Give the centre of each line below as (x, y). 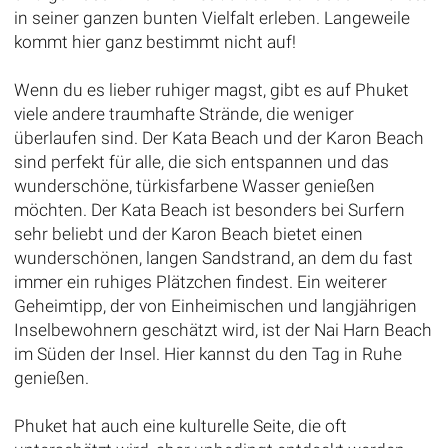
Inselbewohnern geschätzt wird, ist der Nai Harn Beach (222, 329)
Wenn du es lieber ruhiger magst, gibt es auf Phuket (211, 89)
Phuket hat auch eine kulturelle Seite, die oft (180, 425)
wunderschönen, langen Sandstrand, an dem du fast (213, 257)
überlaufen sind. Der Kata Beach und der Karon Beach (218, 137)
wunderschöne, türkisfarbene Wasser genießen (194, 185)
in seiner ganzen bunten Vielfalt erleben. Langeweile (211, 17)
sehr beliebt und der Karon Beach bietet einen (188, 233)
